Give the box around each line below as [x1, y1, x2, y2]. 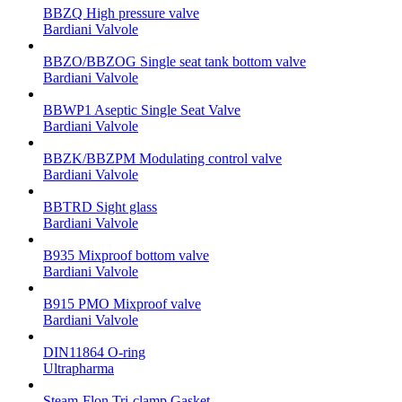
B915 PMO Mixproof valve [43, 295, 201, 311]
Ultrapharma [43, 360, 114, 376]
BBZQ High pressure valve [43, 4, 199, 21]
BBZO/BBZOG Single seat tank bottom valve [43, 53, 306, 69]
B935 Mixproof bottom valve [43, 247, 209, 263]
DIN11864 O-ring [43, 344, 145, 360]
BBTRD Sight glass [43, 198, 157, 214]
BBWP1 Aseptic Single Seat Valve [43, 101, 240, 118]
